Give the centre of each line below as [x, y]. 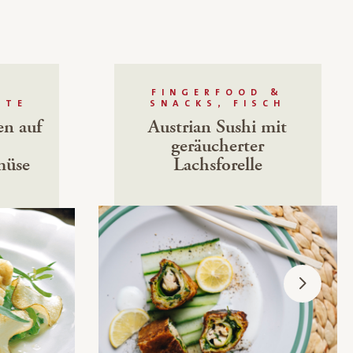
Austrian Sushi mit [218, 127]
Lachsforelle [217, 165]
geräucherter [218, 146]
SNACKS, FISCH [218, 104]
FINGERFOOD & [218, 93]
